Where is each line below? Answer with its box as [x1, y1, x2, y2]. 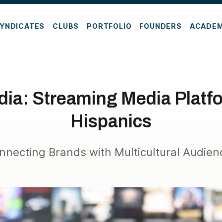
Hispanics [70, 111, 152, 131]
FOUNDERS [139, 21, 182, 30]
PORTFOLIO [87, 21, 132, 30]
